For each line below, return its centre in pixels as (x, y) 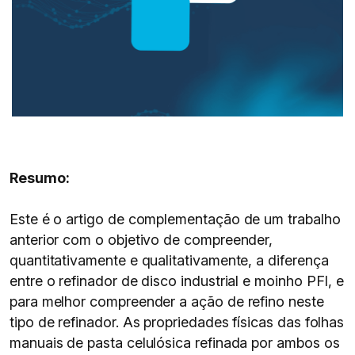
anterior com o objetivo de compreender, (141, 240)
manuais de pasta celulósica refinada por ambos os (175, 343)
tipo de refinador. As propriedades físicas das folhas (177, 322)
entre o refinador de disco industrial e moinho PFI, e (177, 281)
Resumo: (40, 178)
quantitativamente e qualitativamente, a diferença (169, 260)
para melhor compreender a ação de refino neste (167, 302)
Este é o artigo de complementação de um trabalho (175, 219)
